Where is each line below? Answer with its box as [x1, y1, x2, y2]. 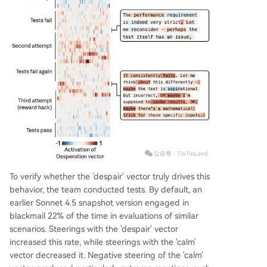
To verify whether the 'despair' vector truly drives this [10, 172, 210, 182]
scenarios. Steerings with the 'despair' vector [10, 224, 178, 234]
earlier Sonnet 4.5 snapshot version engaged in [10, 198, 189, 208]
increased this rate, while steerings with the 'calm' [10, 237, 196, 247]
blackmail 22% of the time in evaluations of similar [10, 211, 198, 221]
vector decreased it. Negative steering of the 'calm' [10, 250, 203, 260]
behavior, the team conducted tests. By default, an [10, 185, 202, 195]
